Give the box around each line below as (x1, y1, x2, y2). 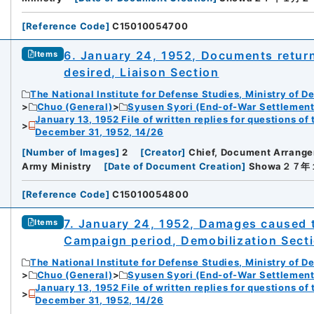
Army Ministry (22, 161, 93, 172)
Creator (144, 146, 182, 158)
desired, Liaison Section (64, 65, 219, 80)
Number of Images (25, 146, 116, 158)
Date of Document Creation (107, 161, 243, 172)
